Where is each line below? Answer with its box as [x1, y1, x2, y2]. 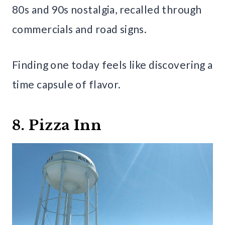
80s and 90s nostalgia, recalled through [12, 3, 202, 16]
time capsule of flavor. [12, 77, 121, 90]
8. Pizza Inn [12, 116, 102, 134]
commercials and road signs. [12, 22, 147, 35]
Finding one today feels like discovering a [12, 58, 213, 71]
